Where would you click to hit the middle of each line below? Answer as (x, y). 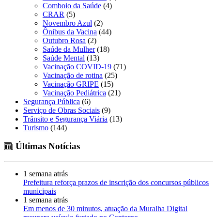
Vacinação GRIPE (71, 84)
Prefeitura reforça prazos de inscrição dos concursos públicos (116, 183)
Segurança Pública (52, 101)
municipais (40, 191)
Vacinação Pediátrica (74, 93)
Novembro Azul (67, 23)
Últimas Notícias (46, 146)
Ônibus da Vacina (70, 31)
